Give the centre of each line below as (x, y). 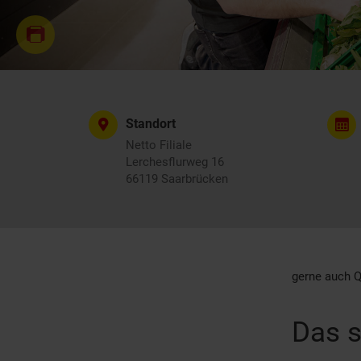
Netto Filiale (159, 145)
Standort (151, 124)
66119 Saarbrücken (177, 179)
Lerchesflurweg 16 (175, 162)
